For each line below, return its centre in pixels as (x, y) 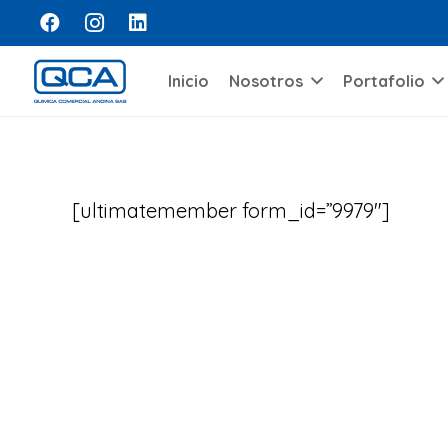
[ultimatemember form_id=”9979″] (231, 210)
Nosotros (266, 81)
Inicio (188, 81)
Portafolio (383, 81)
